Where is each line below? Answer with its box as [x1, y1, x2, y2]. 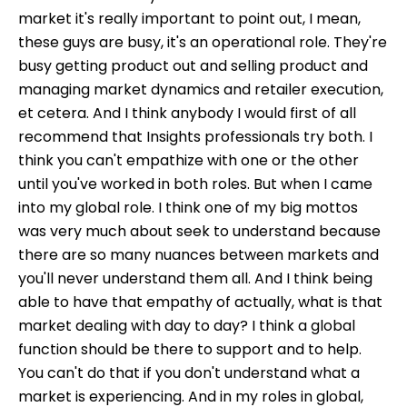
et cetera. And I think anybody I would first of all [18, 102, 356, 124]
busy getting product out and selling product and [18, 55, 368, 76]
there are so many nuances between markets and [18, 243, 379, 265]
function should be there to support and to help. [18, 338, 362, 360]
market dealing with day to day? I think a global [18, 314, 355, 336]
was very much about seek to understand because [18, 220, 381, 242]
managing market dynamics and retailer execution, [18, 78, 383, 100]
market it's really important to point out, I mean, [18, 7, 361, 29]
